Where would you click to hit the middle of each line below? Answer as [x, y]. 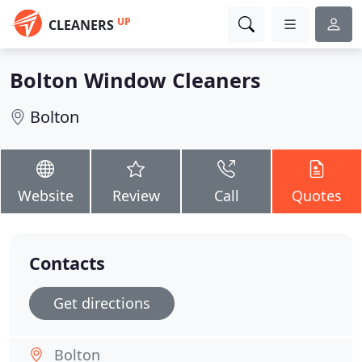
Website [45, 196]
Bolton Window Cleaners [135, 80]
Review [136, 196]
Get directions [102, 303]
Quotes [317, 196]
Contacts [67, 263]
